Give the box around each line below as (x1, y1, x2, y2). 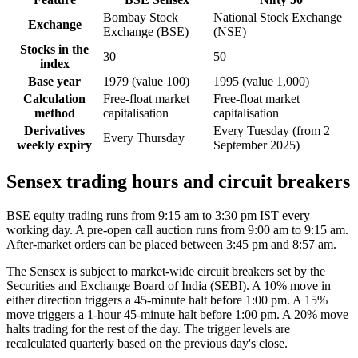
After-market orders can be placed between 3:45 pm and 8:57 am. (6, 237, 336, 251)
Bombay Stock (103, 10, 178, 25)
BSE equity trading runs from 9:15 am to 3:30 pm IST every (6, 208, 310, 222)
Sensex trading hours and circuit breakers (6, 170, 350, 192)
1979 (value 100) (103, 74, 189, 89)
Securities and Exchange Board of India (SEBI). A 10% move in (6, 278, 331, 292)
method (34, 106, 75, 121)
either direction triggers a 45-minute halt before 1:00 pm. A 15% (6, 292, 328, 307)
